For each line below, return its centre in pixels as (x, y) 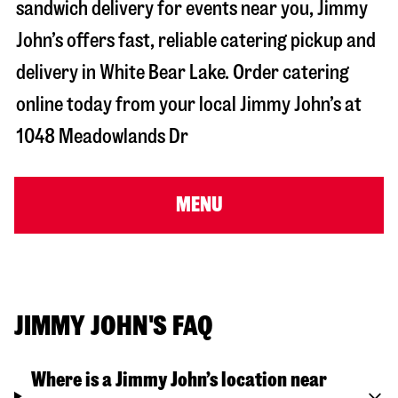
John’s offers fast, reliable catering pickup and (196, 41)
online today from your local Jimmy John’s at (189, 105)
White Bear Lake (162, 73)
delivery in (58, 73)
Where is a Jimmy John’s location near (179, 380)
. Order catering (287, 73)
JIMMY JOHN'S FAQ (114, 326)
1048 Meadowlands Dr (102, 137)
